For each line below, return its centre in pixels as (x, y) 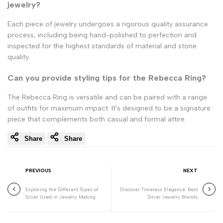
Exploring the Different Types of (62, 189)
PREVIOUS (38, 170)
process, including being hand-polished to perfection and (102, 35)
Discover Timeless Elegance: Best (159, 189)
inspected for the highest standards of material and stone (102, 46)
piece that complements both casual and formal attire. (97, 119)
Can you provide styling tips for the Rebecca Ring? (107, 77)
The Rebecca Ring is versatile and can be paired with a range (107, 97)
